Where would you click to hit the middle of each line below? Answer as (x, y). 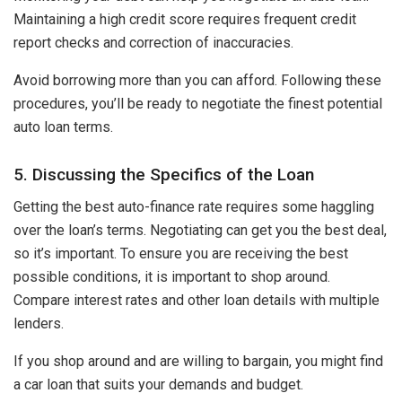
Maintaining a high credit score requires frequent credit (185, 20)
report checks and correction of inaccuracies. (153, 43)
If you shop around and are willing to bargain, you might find (198, 362)
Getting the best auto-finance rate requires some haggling (194, 207)
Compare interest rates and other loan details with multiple (197, 301)
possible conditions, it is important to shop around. (172, 277)
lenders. (39, 324)
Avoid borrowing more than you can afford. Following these (197, 81)
